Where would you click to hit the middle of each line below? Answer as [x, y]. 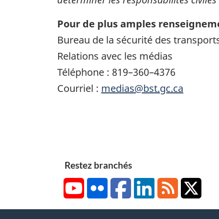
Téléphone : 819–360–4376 [116, 72]
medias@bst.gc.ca [142, 88]
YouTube [100, 185]
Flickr [117, 185]
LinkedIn [170, 185]
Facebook [149, 185]
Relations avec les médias [115, 56]
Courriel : [79, 88]
